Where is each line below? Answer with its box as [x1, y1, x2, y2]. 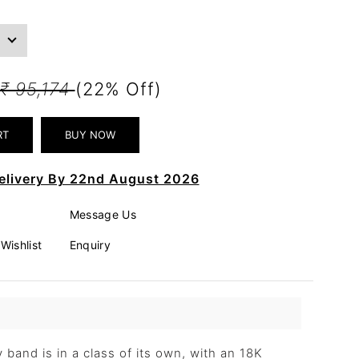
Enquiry [69, 237, 111, 252]
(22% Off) [75, 79, 162, 99]
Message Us [69, 207, 136, 221]
